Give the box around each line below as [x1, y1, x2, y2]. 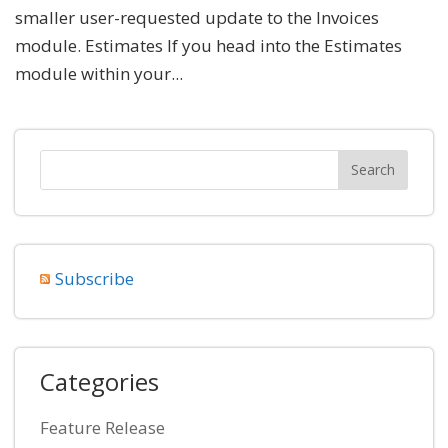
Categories [40, 364, 159, 398]
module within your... [15, 61, 183, 85]
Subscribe [55, 266, 134, 290]
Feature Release [40, 415, 165, 439]
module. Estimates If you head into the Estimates [15, 33, 402, 57]
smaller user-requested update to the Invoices [15, 5, 379, 29]
